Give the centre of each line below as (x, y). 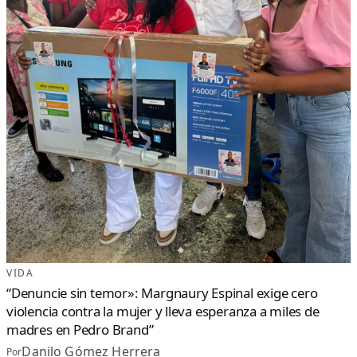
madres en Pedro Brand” (80, 330)
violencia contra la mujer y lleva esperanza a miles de (163, 312)
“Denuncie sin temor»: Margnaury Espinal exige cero (162, 293)
